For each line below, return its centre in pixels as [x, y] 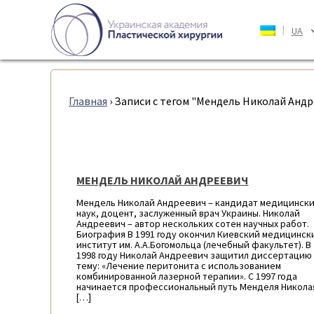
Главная [88, 101]
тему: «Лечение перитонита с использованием [179, 266]
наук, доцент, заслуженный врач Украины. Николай [189, 213]
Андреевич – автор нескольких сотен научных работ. [193, 224]
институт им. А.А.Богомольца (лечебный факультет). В [194, 245]
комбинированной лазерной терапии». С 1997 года [187, 276]
